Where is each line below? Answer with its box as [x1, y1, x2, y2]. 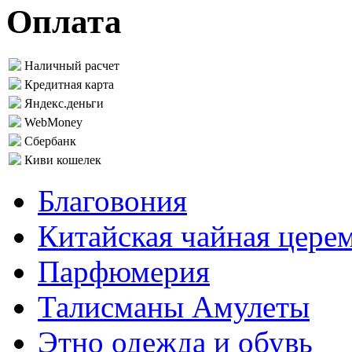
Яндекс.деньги [24, 97, 104, 111]
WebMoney [24, 115, 82, 130]
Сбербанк [24, 134, 76, 148]
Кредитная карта [24, 78, 114, 92]
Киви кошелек [24, 153, 101, 167]
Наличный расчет [24, 59, 119, 73]
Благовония [38, 184, 187, 218]
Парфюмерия [38, 255, 210, 289]
